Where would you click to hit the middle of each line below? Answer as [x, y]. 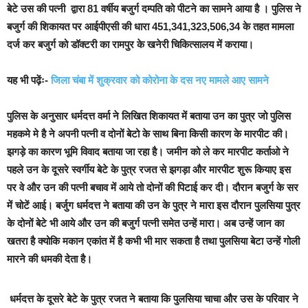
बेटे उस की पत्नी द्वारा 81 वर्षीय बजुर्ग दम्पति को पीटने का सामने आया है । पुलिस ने [154, 8]
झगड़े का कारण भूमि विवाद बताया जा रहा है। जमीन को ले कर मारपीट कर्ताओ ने [148, 151]
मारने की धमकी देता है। [49, 258]
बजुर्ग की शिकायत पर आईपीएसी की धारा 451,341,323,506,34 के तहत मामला [150, 26]
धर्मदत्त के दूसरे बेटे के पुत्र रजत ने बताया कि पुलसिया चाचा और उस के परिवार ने [154, 298]
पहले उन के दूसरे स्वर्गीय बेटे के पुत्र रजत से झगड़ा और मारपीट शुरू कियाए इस [149, 169]
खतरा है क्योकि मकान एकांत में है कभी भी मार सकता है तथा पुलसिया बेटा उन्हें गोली [153, 241]
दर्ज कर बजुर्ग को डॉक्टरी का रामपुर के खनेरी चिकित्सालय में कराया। [130, 44]
